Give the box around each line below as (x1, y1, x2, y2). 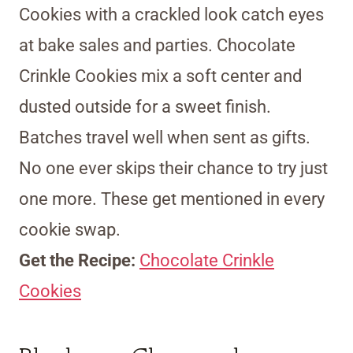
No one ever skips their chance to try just (19, 158, 328, 179)
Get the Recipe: (19, 251, 139, 271)
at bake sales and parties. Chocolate (19, 35, 295, 56)
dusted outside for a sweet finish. (19, 97, 271, 117)
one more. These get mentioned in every (19, 189, 325, 210)
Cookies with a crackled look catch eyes (19, 5, 324, 25)
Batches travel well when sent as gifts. (19, 128, 310, 148)
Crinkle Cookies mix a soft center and (19, 66, 302, 87)
